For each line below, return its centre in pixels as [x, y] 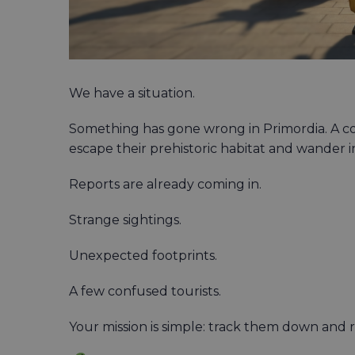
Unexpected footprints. [143, 255]
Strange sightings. [125, 219]
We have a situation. [132, 93]
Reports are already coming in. [165, 184]
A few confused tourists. [145, 291]
